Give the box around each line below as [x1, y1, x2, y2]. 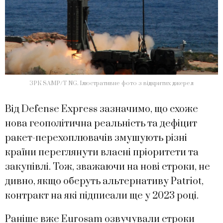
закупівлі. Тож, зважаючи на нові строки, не [5, 160, 210, 173]
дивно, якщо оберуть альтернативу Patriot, [5, 175, 204, 188]
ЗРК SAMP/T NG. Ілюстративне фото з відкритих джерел [29, 80, 194, 88]
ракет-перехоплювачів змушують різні [5, 131, 187, 144]
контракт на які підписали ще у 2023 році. [5, 189, 199, 202]
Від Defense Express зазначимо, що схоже [5, 103, 198, 115]
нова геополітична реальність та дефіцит [5, 117, 197, 130]
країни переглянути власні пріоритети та [5, 146, 199, 159]
